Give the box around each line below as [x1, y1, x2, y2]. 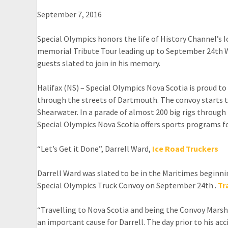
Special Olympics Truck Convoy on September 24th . [37, 180, 218, 190]
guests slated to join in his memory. [37, 58, 160, 68]
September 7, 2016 [37, 9, 102, 19]
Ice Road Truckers [152, 144, 218, 154]
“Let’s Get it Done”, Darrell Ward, [37, 144, 152, 154]
